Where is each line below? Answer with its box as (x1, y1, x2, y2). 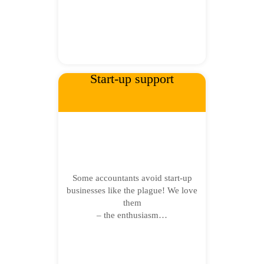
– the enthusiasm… (97, 210, 167, 220)
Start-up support (90, 71, 174, 86)
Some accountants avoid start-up (72, 173, 192, 183)
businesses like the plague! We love (67, 186, 197, 195)
